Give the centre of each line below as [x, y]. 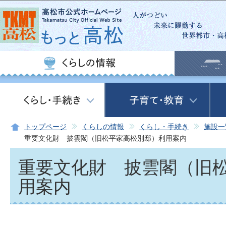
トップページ [45, 127]
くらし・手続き [164, 127]
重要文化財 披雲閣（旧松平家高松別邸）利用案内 [105, 138]
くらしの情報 [103, 127]
